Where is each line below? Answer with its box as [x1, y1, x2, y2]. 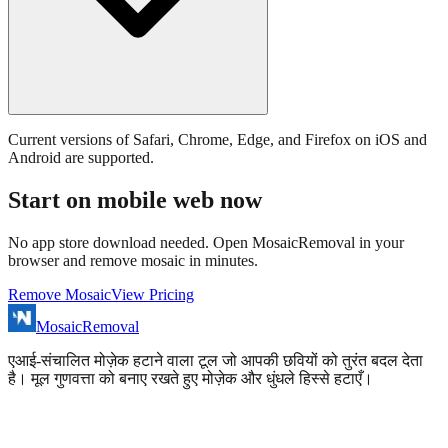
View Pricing [111, 286, 194, 304]
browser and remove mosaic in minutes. [8, 252, 258, 270]
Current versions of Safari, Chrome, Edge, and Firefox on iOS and [8, 131, 427, 149]
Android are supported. [8, 149, 154, 167]
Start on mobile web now [8, 187, 262, 214]
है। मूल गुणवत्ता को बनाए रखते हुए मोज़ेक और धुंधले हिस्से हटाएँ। [8, 370, 373, 388]
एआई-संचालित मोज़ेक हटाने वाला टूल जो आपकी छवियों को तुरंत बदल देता [8, 352, 423, 370]
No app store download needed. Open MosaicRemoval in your [8, 234, 404, 252]
